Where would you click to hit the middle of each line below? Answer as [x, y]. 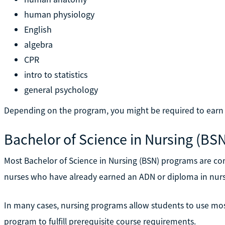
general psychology [61, 89]
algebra [38, 44]
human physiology [59, 14]
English [38, 29]
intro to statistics [56, 74]
